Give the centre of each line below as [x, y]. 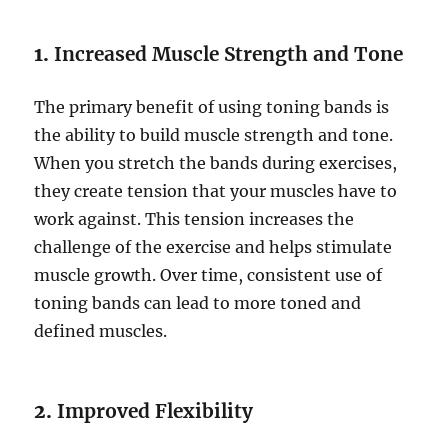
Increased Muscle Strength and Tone [229, 54]
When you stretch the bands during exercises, [216, 163]
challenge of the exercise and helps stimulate [213, 247]
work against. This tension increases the [194, 219]
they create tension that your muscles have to [216, 191]
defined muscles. [101, 331]
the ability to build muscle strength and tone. [214, 135]
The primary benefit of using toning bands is [212, 107]
